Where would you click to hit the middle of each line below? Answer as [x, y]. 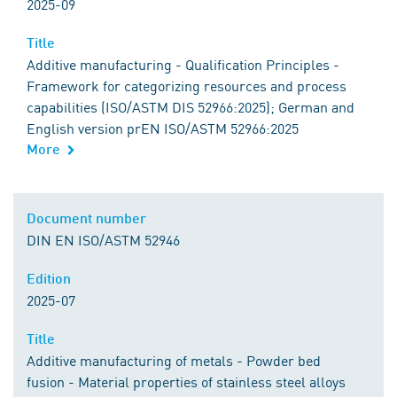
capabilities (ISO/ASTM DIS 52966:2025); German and [191, 106]
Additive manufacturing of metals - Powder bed [174, 360]
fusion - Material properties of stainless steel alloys [186, 381]
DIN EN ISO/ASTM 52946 [103, 239]
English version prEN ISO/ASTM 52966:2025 [163, 128]
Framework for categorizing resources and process [187, 85]
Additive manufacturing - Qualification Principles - [183, 64]
